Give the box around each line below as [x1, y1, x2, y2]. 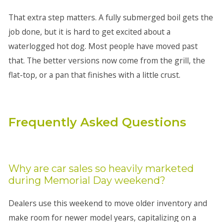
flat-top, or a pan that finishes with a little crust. [8, 69, 180, 80]
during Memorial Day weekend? [8, 174, 166, 186]
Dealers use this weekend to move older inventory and [8, 198, 207, 209]
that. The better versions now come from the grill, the [8, 55, 205, 66]
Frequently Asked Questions [8, 115, 186, 129]
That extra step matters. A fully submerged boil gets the [8, 12, 213, 23]
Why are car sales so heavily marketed [8, 163, 194, 174]
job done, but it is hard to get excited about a [8, 26, 170, 37]
